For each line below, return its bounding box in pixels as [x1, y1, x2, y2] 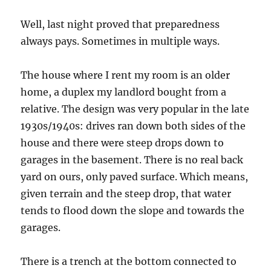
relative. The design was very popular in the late [21, 102, 250, 115]
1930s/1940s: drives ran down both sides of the [21, 119, 246, 132]
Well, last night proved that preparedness [21, 18, 220, 30]
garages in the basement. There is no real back [21, 153, 244, 166]
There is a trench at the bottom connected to [21, 255, 237, 267]
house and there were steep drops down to [21, 136, 224, 149]
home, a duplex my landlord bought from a [21, 85, 227, 98]
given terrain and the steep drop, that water [21, 187, 232, 200]
